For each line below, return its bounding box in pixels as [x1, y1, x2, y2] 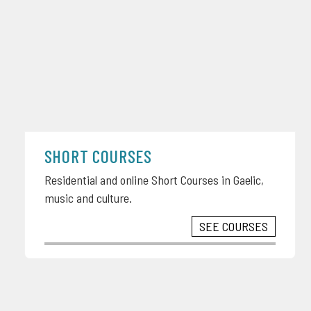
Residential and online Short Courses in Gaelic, [44, 172, 264, 188]
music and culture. [44, 190, 132, 206]
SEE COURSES [199, 219, 269, 235]
